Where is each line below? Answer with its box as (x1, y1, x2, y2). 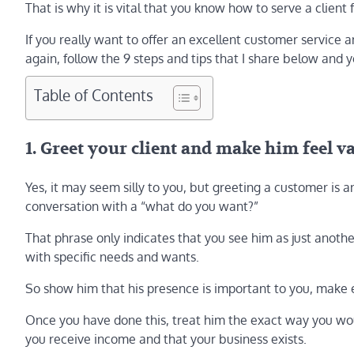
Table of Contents (34, 85, 153, 105)
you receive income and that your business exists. (25, 330, 307, 347)
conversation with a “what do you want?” (25, 198, 258, 214)
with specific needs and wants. (25, 248, 199, 265)
